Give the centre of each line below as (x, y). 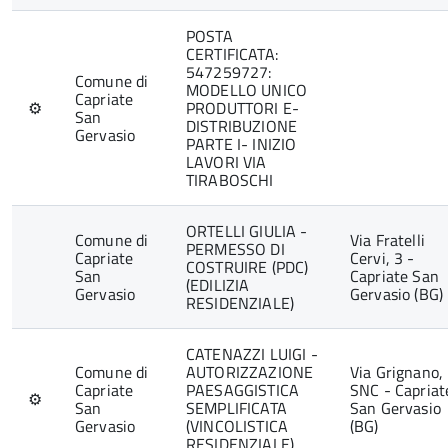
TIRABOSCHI (230, 180)
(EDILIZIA (218, 285)
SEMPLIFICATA (236, 408)
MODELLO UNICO (247, 90)
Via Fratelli (387, 240)
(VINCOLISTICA (237, 426)
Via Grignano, (397, 372)
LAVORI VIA (226, 162)
